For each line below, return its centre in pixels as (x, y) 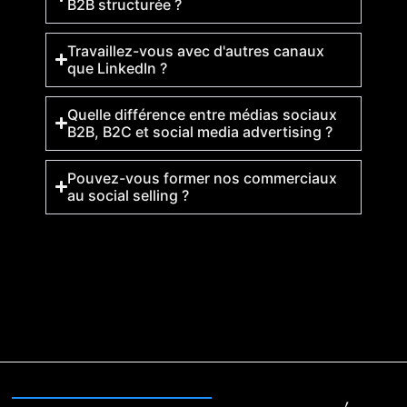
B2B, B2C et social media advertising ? (200, 131)
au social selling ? (129, 195)
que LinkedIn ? (118, 68)
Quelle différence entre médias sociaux (203, 114)
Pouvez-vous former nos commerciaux (203, 178)
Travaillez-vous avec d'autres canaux (196, 50)
